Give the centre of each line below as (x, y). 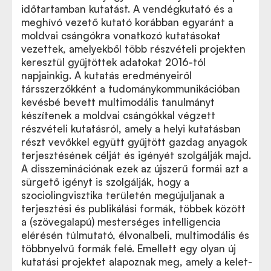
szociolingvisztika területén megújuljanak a (123, 195)
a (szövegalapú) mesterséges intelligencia (121, 222)
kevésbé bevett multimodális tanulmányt (118, 102)
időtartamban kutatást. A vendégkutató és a (127, 9)
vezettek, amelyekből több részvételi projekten (133, 49)
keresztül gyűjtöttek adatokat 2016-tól (113, 62)
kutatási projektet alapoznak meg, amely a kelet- (137, 262)
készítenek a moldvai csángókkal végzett (118, 115)
